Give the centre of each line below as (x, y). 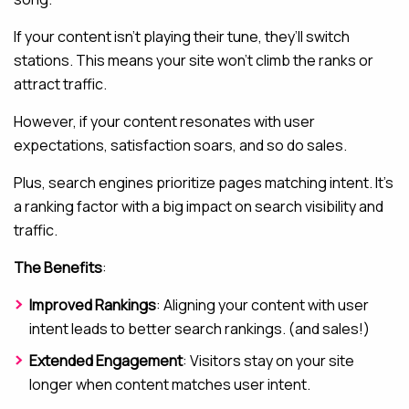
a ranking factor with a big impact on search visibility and (199, 207)
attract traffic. (60, 84)
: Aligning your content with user (262, 305)
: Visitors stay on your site (268, 361)
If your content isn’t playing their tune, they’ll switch (182, 37)
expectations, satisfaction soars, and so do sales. (180, 146)
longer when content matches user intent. (170, 385)
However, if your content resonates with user (164, 122)
